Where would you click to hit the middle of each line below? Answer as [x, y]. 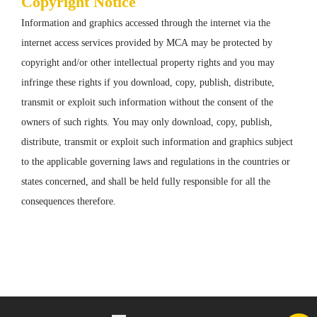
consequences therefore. [69, 201]
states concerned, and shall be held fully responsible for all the [146, 181]
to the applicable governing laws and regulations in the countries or [156, 162]
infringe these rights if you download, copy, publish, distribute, [148, 82]
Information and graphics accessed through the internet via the [146, 23]
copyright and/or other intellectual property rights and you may [148, 63]
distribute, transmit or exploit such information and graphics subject [157, 142]
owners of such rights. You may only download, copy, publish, [147, 122]
